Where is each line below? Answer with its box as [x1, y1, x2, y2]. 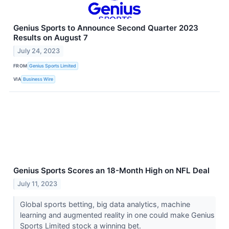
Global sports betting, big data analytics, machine [19, 199, 190, 209]
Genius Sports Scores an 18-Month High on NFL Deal [13, 165, 210, 175]
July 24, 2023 [17, 47, 60, 55]
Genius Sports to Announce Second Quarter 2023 [13, 22, 198, 33]
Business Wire [23, 76, 54, 82]
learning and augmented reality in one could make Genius [19, 210, 215, 219]
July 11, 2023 [17, 179, 58, 188]
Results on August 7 [13, 32, 88, 42]
